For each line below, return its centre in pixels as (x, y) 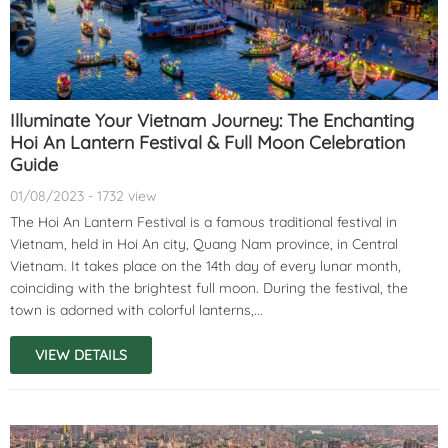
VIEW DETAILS (81, 354)
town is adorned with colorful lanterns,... (136, 309)
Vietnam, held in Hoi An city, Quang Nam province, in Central (204, 243)
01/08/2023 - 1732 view (83, 195)
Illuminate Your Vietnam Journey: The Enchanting (212, 120)
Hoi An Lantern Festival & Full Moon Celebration (207, 142)
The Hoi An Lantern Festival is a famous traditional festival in (203, 221)
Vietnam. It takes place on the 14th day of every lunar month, (205, 265)
